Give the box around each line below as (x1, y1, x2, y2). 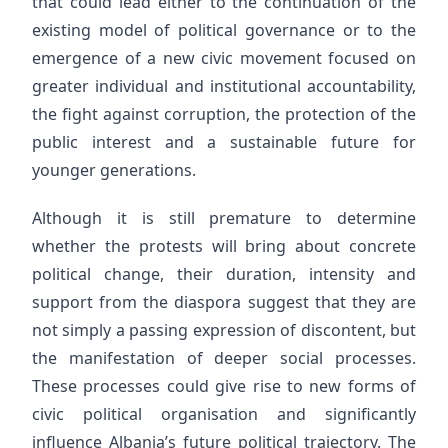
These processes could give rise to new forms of (32, 375, 416, 397)
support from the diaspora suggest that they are (32, 291, 416, 313)
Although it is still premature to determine (32, 207, 416, 229)
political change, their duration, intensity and (32, 263, 416, 285)
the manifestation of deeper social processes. (32, 347, 416, 369)
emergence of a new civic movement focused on (32, 47, 416, 69)
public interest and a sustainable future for (32, 131, 416, 153)
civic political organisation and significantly (32, 403, 416, 425)
